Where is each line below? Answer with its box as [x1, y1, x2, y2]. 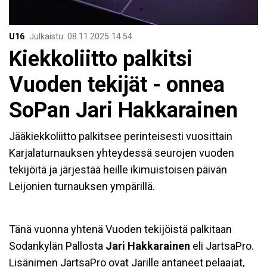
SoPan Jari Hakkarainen [9, 97, 238, 123]
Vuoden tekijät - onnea [9, 72, 225, 97]
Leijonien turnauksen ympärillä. [9, 179, 155, 193]
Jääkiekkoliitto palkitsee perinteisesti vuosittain [9, 129, 232, 142]
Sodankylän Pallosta [9, 239, 105, 252]
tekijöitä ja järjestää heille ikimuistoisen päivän [9, 163, 227, 176]
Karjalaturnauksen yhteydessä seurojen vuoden [9, 146, 234, 159]
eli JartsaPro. [193, 239, 254, 252]
